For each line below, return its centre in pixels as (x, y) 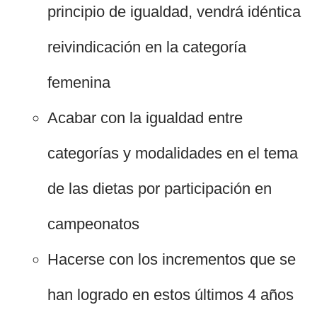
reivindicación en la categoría (147, 47)
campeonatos (94, 224)
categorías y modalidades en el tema (173, 154)
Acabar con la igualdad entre (145, 118)
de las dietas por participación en (160, 189)
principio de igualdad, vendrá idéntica (174, 12)
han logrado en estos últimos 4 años (171, 295)
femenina (79, 83)
